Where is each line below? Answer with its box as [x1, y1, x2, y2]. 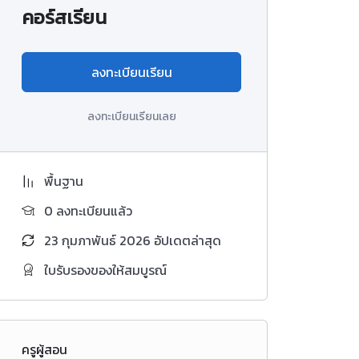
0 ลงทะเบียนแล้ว [44, 201, 132, 221]
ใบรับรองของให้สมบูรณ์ [44, 260, 167, 280]
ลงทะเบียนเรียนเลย [87, 108, 176, 126]
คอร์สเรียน [22, 3, 107, 32]
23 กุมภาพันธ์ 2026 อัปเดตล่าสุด [44, 231, 221, 251]
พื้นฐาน [44, 171, 83, 192]
